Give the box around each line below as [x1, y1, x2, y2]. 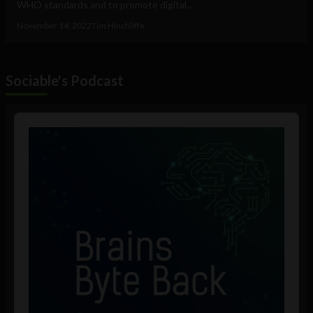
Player [14, 126, 45, 140]
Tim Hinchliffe [92, 20, 145, 31]
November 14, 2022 [17, 20, 92, 31]
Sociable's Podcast [6, 72, 124, 89]
